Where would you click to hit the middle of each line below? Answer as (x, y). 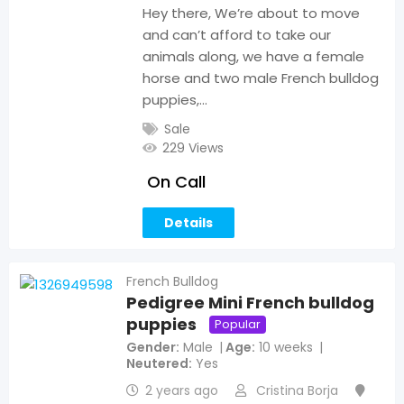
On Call (177, 181)
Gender (151, 348)
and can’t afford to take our (237, 34)
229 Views (193, 147)
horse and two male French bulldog (261, 78)
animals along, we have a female (254, 56)
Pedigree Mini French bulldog (250, 303)
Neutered (157, 364)
